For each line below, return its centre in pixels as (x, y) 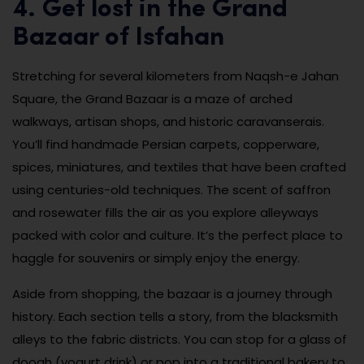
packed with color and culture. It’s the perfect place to (178, 235)
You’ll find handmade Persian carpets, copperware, (166, 144)
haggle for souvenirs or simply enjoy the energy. (156, 258)
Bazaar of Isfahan (118, 38)
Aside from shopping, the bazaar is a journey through (172, 293)
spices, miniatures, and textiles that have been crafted (179, 167)
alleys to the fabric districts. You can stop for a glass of (180, 339)
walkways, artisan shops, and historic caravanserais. (168, 121)
